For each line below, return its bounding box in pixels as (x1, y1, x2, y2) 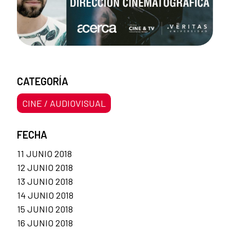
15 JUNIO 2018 (17, 203, 73, 215)
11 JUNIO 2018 (17, 147, 72, 159)
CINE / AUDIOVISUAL (22, 97, 106, 109)
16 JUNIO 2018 (17, 217, 73, 228)
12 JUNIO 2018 (17, 161, 73, 173)
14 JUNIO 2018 (17, 189, 73, 201)
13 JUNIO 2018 (17, 175, 73, 187)
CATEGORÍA (17, 75, 68, 88)
